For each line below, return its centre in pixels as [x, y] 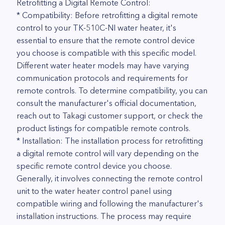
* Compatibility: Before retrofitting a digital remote [107, 15]
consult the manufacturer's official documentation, [106, 103]
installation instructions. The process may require [104, 216]
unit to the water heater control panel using [94, 191]
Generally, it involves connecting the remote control [109, 178]
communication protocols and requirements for [102, 78]
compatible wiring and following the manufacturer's [110, 203]
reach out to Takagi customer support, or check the [110, 116]
